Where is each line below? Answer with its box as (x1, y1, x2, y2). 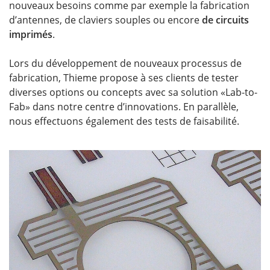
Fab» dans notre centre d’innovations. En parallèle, (9, 100, 239, 113)
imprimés (9, 28, 52, 41)
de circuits (202, 13, 249, 27)
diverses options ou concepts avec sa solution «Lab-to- (9, 86, 257, 99)
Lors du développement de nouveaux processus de (9, 57, 242, 70)
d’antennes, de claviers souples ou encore (9, 13, 202, 27)
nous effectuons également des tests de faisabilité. (9, 115, 239, 128)
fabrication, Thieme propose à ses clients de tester (9, 71, 239, 84)
